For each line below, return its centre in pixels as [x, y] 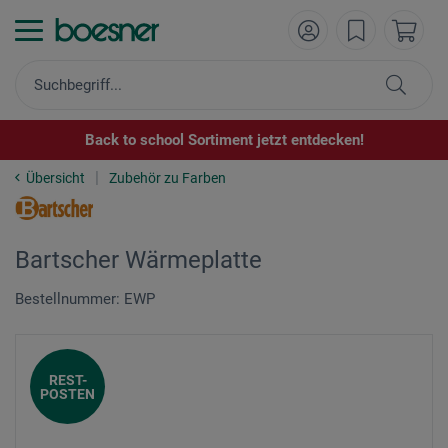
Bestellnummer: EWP [85, 299]
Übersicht [55, 178]
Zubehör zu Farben [167, 178]
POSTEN [67, 393]
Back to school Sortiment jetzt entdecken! [224, 140]
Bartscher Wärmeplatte [138, 260]
